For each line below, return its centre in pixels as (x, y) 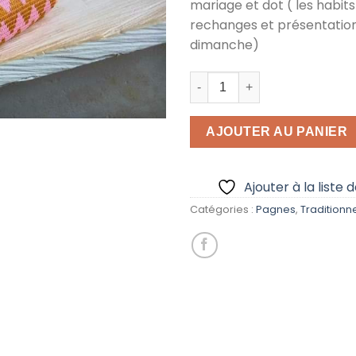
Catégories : (223, 209)
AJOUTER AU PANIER (277, 131)
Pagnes (276, 209)
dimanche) (224, 45)
